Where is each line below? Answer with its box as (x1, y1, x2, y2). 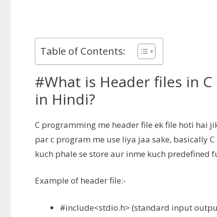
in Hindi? (35, 89, 95, 109)
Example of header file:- (35, 175, 126, 186)
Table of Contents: (40, 44, 125, 58)
